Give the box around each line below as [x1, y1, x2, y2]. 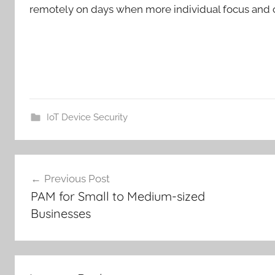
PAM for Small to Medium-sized [30, 188, 205, 204]
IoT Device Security [46, 111, 128, 123]
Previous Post [44, 172, 110, 185]
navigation [14, 177, 95, 196]
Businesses [30, 206, 91, 221]
